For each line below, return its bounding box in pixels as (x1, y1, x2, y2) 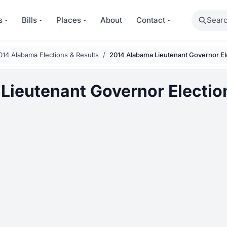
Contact (136, 15, 166, 25)
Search (191, 10, 217, 20)
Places (56, 15, 82, 25)
